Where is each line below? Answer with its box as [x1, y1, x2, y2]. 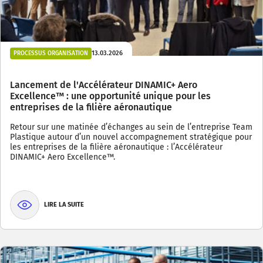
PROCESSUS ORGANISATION [14, 49, 88, 57]
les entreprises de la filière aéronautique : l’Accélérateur [10, 141, 222, 152]
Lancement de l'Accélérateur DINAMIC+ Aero [10, 79, 197, 90]
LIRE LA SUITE [44, 201, 84, 209]
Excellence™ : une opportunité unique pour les [10, 90, 211, 102]
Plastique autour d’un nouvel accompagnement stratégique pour [10, 131, 252, 142]
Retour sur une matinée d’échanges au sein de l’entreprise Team [10, 122, 252, 132]
